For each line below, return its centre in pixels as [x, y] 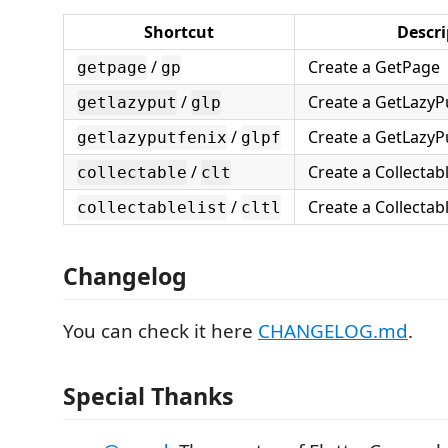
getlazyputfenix [152, 137]
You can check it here [160, 330]
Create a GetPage [374, 67]
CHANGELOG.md [333, 330]
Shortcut [179, 32]
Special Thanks [148, 396]
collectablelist [152, 207]
